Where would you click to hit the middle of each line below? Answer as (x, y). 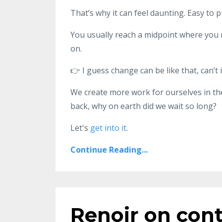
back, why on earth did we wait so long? (144, 106)
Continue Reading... (109, 150)
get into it (108, 128)
